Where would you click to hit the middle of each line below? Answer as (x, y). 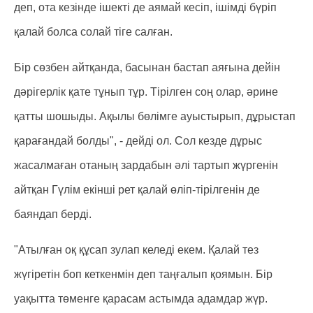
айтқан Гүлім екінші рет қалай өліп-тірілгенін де (137, 190)
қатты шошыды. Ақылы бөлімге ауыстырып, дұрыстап (155, 116)
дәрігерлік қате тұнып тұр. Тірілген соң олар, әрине (146, 92)
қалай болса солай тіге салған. (93, 32)
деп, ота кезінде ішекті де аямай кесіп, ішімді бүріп (145, 7)
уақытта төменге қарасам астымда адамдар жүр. (141, 299)
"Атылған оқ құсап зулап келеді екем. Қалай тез (136, 250)
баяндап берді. (53, 214)
